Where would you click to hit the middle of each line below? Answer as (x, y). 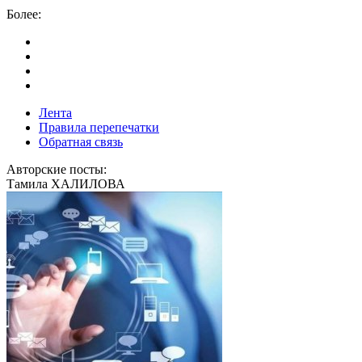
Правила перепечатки (99, 127)
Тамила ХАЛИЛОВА (66, 184)
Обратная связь (81, 142)
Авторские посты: (57, 169)
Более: (24, 14)
